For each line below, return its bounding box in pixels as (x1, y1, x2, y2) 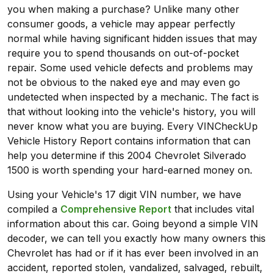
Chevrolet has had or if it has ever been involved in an (7, 247, 258, 260)
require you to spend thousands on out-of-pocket (7, 47, 239, 60)
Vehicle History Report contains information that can (7, 135, 250, 147)
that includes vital (171, 203, 254, 216)
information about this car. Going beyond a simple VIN (7, 218, 258, 230)
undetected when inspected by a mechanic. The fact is (7, 91, 259, 104)
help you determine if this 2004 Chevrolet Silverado (7, 149, 246, 162)
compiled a (7, 203, 60, 216)
